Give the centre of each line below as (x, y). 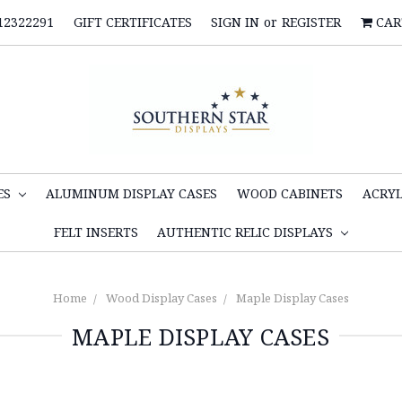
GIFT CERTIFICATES (132, 22)
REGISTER (312, 22)
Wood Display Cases (162, 297)
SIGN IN (236, 22)
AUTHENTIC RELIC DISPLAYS (247, 232)
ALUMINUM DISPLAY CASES (131, 193)
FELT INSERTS (96, 232)
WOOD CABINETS (289, 193)
